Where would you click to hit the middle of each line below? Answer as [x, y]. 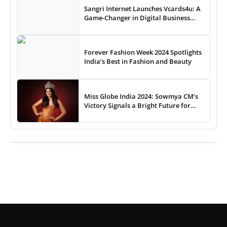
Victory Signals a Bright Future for [137, 105]
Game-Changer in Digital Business [137, 17]
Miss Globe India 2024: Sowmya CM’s [141, 96]
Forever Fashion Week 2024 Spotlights [143, 52]
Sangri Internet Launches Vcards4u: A [142, 8]
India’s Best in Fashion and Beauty [138, 62]
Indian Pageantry [111, 114]
